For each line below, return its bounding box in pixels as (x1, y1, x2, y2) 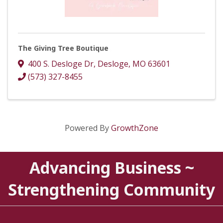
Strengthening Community (8, 178, 215, 200)
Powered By (65, 122, 111, 133)
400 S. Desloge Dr (28, 58, 94, 69)
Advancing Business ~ (29, 156, 194, 178)
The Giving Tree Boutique (18, 43, 109, 53)
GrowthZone (111, 122, 158, 133)
